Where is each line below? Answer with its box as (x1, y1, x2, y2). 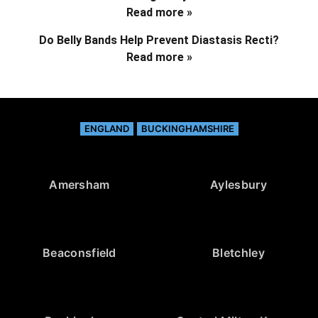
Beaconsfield (43, 246, 116, 261)
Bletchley (212, 246, 265, 261)
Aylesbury (210, 177, 267, 192)
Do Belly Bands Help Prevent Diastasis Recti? (39, 33, 279, 48)
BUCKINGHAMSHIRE (141, 123, 234, 135)
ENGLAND (84, 123, 129, 135)
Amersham (49, 177, 110, 192)
